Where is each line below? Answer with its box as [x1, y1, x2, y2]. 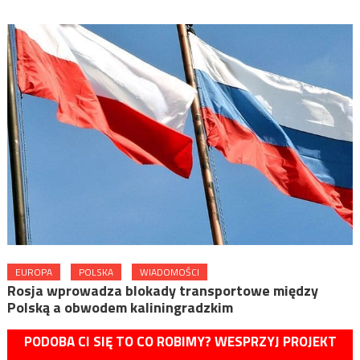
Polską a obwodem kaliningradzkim [6, 296, 233, 318]
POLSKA [78, 264, 113, 280]
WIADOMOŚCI [139, 264, 199, 280]
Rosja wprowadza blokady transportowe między [6, 279, 318, 301]
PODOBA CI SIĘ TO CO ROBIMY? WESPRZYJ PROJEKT [23, 330, 337, 352]
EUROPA [14, 264, 52, 280]
